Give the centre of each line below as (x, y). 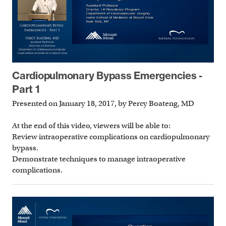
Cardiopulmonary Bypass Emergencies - (107, 75)
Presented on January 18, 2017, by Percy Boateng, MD (103, 104)
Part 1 (26, 89)
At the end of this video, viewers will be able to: (91, 126)
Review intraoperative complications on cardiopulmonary (111, 137)
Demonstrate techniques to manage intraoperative (99, 159)
